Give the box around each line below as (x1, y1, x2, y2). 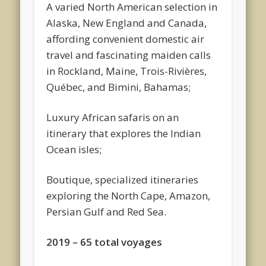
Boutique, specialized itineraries (46, 172, 199, 186)
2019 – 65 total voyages (46, 235, 163, 249)
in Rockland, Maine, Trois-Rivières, (46, 64, 207, 78)
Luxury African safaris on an (46, 110, 179, 124)
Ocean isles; (46, 142, 102, 156)
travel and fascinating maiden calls (46, 47, 211, 62)
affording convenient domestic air (46, 31, 205, 46)
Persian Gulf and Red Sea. (46, 204, 167, 218)
